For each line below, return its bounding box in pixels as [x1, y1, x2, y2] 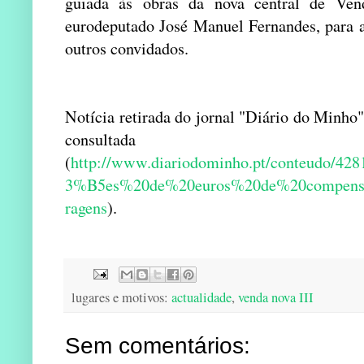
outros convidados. [65, 37, 188, 59]
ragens [65, 196, 107, 219]
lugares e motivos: [71, 288, 171, 307]
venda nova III [238, 288, 314, 307]
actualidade [171, 288, 232, 307]
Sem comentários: [65, 333, 250, 359]
